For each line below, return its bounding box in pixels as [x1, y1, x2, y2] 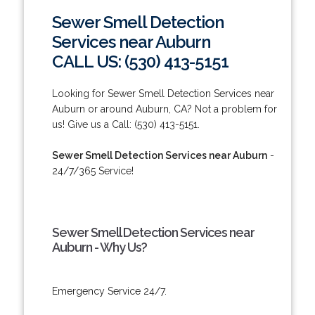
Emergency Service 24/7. [51, 285, 167, 297]
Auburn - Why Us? [51, 239, 147, 255]
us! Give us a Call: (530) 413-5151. [51, 118, 200, 130]
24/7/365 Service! [51, 165, 134, 176]
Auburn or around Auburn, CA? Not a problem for [51, 103, 277, 115]
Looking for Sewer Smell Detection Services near [51, 87, 274, 99]
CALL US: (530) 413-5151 [51, 51, 229, 72]
